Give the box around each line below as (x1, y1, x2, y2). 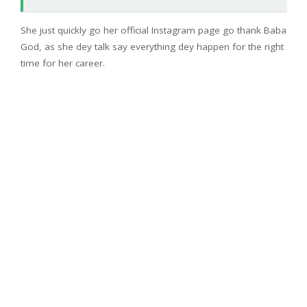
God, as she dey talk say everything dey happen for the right (21, 40, 284, 53)
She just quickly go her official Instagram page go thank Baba (21, 24, 286, 37)
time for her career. (21, 57, 105, 70)
